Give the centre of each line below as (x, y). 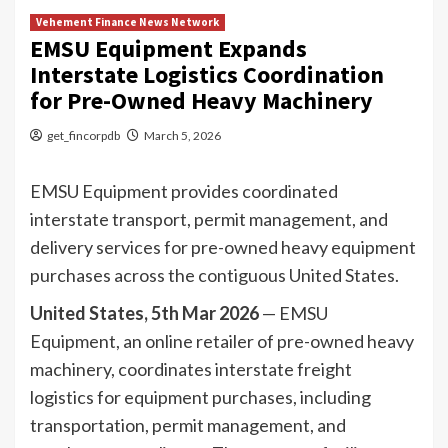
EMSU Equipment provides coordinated (184, 190)
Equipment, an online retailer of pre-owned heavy (222, 340)
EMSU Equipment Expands (168, 48)
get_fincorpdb (83, 135)
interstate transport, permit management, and (209, 218)
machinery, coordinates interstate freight (191, 368)
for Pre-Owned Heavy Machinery (201, 100)
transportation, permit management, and (188, 424)
